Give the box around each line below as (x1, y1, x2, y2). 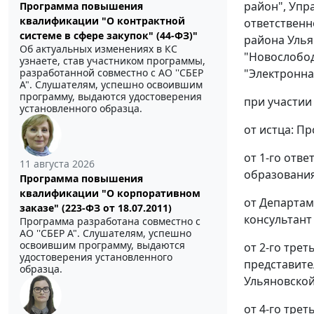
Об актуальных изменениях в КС (20, 42, 177, 56)
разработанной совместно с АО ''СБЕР (20, 66, 203, 80)
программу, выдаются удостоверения (20, 90, 202, 104)
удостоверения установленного (20, 250, 172, 264)
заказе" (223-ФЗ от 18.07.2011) (20, 201, 172, 215)
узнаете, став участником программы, (20, 54, 205, 68)
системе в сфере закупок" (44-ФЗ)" (20, 29, 198, 43)
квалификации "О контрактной (20, 14, 185, 28)
